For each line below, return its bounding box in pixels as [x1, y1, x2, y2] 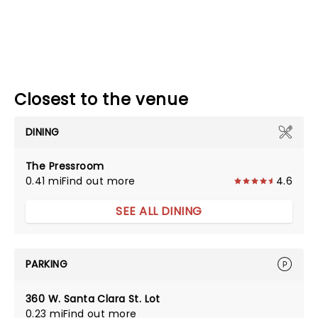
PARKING [26, 257, 67, 271]
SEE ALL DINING [116, 203, 202, 219]
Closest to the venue [14, 88, 189, 111]
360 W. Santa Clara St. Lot [26, 292, 160, 306]
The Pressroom [26, 159, 104, 173]
